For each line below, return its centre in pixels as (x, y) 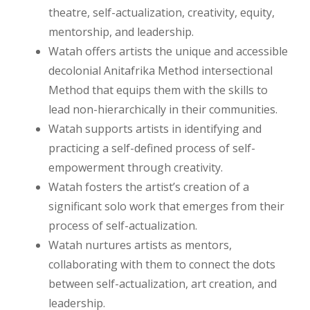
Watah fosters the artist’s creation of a (149, 187)
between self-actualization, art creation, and (163, 284)
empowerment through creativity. (136, 167)
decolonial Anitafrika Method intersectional (161, 71)
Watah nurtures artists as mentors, (140, 245)
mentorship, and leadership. (121, 32)
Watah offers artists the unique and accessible (168, 51)
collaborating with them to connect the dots (162, 264)
